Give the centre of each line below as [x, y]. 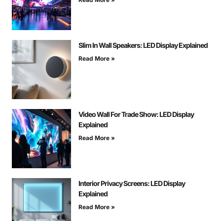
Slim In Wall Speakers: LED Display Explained [143, 45]
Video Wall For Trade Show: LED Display [136, 114]
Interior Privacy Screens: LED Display [132, 184]
